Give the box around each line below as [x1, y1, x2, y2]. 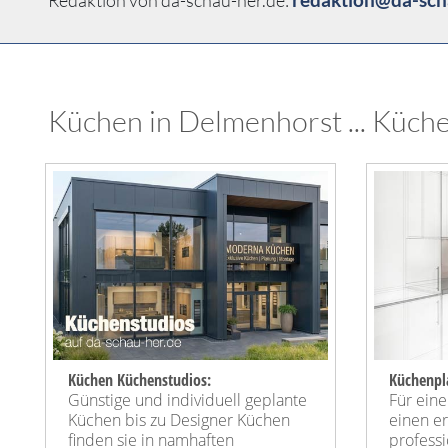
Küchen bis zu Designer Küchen [68, 409, 290, 432]
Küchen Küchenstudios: [68, 369, 211, 392]
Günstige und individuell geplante [68, 389, 307, 412]
